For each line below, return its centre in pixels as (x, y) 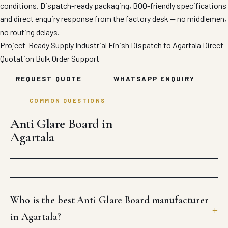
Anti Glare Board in (61, 123)
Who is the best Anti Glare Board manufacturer (109, 200)
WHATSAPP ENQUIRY (154, 79)
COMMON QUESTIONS (68, 101)
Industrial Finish (102, 45)
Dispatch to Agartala (166, 45)
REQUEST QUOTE (49, 79)
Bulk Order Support (67, 58)
